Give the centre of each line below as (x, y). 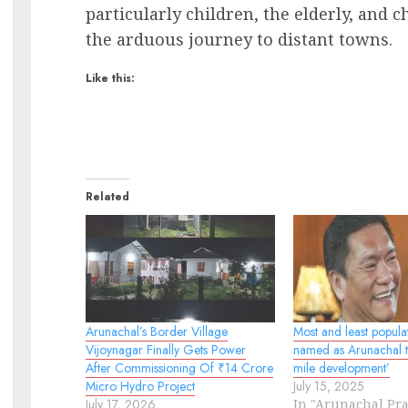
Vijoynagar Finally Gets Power (166, 350)
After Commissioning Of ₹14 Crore (180, 368)
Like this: (111, 78)
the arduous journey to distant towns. (240, 39)
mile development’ (341, 368)
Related (108, 196)
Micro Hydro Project (141, 387)
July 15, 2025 (328, 387)
